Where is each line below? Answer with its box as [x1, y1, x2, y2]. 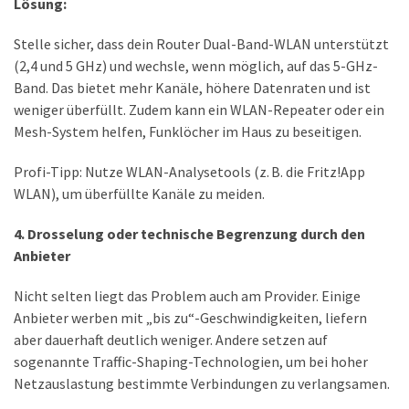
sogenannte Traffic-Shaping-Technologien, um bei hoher [14, 351, 368, 371]
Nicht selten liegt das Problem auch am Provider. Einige [14, 286, 361, 305]
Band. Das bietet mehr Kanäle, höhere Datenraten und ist [14, 78, 371, 97]
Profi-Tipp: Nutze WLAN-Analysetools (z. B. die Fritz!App [14, 162, 365, 181]
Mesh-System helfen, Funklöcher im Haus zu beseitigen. [14, 121, 362, 141]
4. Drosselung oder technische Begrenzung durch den [14, 224, 365, 243]
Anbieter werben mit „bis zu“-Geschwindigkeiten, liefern [14, 308, 367, 327]
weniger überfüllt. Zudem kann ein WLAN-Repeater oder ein [14, 100, 384, 119]
